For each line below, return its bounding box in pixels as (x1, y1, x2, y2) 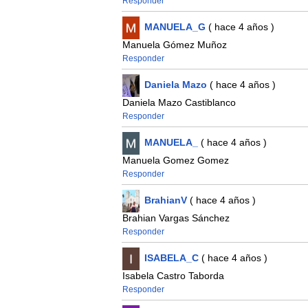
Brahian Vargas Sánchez (122, 212, 230, 224)
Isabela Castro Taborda (122, 270, 224, 282)
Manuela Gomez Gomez (122, 155, 229, 166)
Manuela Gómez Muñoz (122, 39, 227, 51)
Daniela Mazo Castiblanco (122, 97, 236, 109)
